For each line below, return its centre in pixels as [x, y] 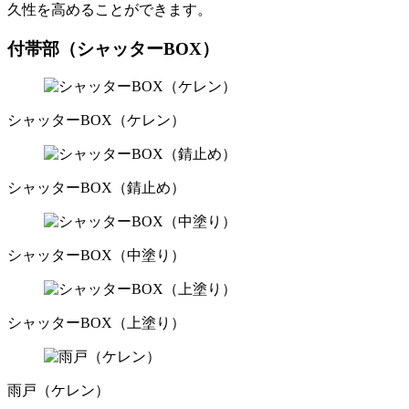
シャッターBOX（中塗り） [96, 256]
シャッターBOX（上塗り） [96, 323]
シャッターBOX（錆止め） [96, 188]
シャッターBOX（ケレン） [96, 121]
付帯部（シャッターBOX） [113, 48]
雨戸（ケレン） [58, 391]
